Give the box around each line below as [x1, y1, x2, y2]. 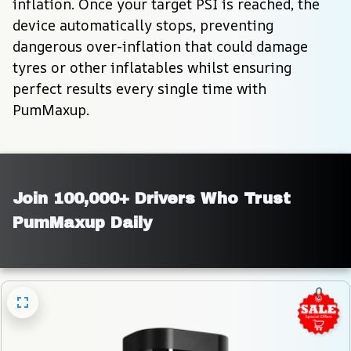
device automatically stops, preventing [13, 15, 273, 34]
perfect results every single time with [13, 78, 266, 98]
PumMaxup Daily [13, 213, 152, 231]
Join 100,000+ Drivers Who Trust [13, 189, 291, 207]
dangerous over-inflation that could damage [13, 36, 308, 56]
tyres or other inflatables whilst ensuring [13, 57, 291, 77]
